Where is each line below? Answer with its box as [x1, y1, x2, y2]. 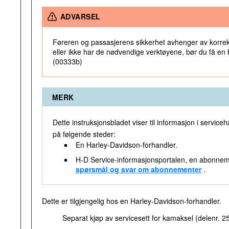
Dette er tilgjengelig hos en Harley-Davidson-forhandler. [42, 196, 221, 206]
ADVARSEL [60, 11, 101, 21]
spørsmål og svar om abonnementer [76, 164, 201, 174]
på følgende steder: [53, 129, 116, 139]
